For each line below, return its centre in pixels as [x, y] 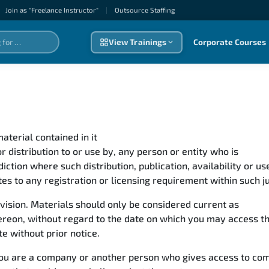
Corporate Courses [230, 42]
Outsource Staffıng [144, 10]
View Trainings [138, 42]
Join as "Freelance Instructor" [52, 10]
